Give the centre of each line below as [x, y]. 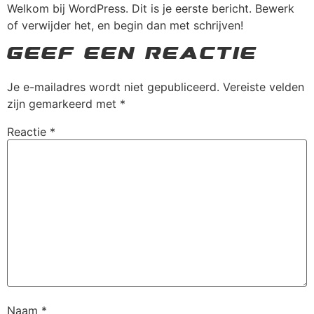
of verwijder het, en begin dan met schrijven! [125, 25]
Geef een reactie [132, 55]
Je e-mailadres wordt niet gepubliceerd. [113, 87]
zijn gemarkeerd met [63, 104]
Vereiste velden [264, 87]
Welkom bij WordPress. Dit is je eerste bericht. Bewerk [151, 8]
